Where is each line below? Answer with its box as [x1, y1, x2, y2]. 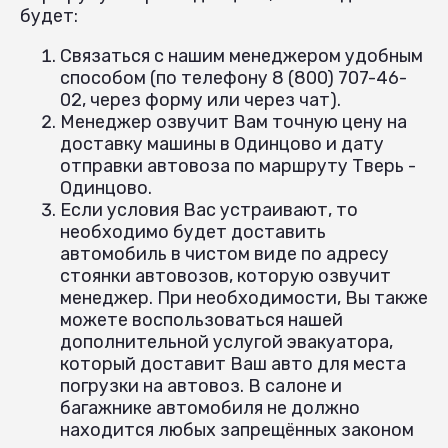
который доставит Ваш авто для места [60, 352, 406, 375]
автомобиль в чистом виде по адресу [60, 242, 389, 265]
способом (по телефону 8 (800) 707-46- [60, 66, 407, 89]
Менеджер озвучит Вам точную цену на [60, 110, 407, 133]
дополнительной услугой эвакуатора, [60, 330, 393, 353]
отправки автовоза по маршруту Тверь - [60, 154, 416, 177]
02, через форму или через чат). [60, 88, 341, 111]
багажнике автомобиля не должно [60, 396, 360, 419]
